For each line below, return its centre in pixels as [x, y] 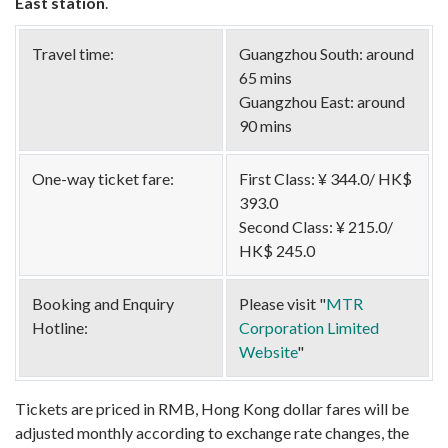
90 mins [265, 126]
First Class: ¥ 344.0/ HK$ [325, 179]
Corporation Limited [309, 328]
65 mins [265, 78]
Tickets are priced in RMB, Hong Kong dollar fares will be [212, 409]
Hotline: [60, 328]
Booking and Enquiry [103, 304]
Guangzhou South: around [326, 54]
